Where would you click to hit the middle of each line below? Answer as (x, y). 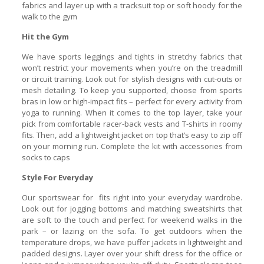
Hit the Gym (45, 37)
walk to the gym (49, 16)
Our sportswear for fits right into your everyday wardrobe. (132, 197)
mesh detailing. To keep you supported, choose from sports (132, 90)
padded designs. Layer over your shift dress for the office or (132, 253)
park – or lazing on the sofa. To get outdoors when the (132, 231)
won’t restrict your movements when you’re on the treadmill (132, 68)
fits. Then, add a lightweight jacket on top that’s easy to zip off (132, 135)
